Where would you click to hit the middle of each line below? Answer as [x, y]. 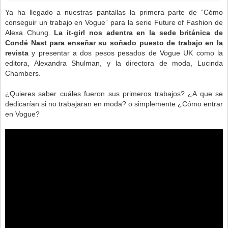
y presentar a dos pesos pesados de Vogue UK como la [127, 53]
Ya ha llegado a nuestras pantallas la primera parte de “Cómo [114, 12]
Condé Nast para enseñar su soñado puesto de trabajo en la [114, 43]
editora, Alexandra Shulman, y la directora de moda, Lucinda [114, 63]
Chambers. [24, 73]
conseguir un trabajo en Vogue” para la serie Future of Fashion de [114, 22]
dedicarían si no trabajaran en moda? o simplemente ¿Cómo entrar [114, 104]
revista [19, 53]
